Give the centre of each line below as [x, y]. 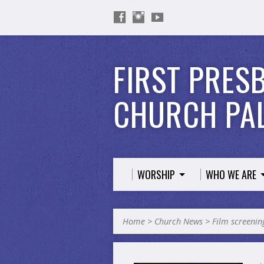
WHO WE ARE [231, 174]
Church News [179, 221]
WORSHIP [156, 174]
